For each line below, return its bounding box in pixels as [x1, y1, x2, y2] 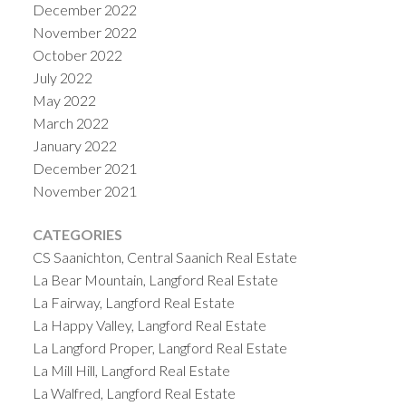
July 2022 [32, 69, 92, 87]
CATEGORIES [32, 225, 122, 243]
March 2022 [32, 114, 109, 132]
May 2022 [32, 92, 96, 110]
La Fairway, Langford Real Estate [32, 293, 235, 311]
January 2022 [32, 137, 117, 155]
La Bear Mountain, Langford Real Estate [32, 270, 278, 288]
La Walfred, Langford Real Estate [32, 383, 236, 401]
